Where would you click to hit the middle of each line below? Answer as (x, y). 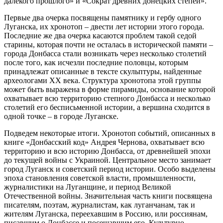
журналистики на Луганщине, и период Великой (88, 187)
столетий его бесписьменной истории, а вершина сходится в (107, 108)
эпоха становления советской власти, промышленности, (100, 178)
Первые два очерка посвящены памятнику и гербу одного (103, 18)
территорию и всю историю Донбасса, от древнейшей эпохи (107, 151)
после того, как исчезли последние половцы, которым (96, 63)
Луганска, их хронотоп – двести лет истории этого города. (104, 27)
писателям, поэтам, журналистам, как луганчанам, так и (100, 205)
